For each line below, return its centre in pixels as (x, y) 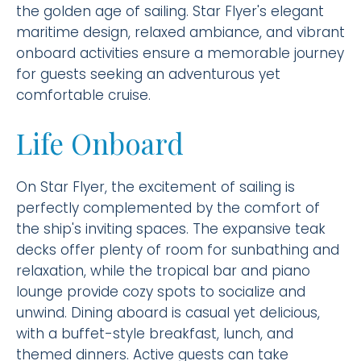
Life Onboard (100, 143)
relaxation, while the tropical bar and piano (163, 271)
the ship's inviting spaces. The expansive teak (171, 229)
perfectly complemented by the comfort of (168, 208)
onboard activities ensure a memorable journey (180, 53)
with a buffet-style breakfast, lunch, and (155, 334)
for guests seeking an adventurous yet (148, 74)
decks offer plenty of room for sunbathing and (178, 250)
